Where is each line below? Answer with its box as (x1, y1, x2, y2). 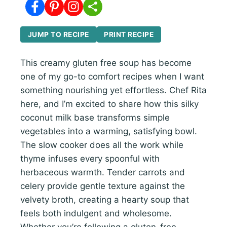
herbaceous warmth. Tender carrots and (20, 167, 185, 177)
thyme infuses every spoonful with (20, 154, 160, 164)
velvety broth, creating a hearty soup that (20, 195, 189, 205)
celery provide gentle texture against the (20, 181, 185, 191)
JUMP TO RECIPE (27, 30, 89, 39)
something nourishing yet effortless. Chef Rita (20, 85, 207, 95)
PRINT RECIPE (104, 30, 154, 39)
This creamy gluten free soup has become (20, 58, 192, 68)
